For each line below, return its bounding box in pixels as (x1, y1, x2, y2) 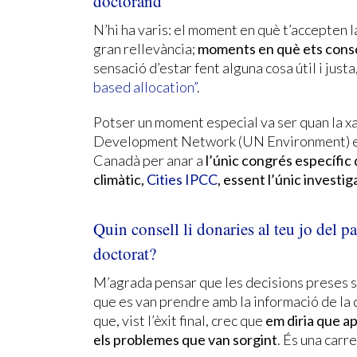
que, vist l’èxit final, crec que (93, 311, 265, 329)
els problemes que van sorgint (93, 330, 277, 348)
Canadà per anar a (93, 151, 203, 169)
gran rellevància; (93, 39, 198, 57)
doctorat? (93, 241, 156, 265)
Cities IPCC (147, 170, 218, 188)
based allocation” (93, 77, 197, 96)
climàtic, (93, 170, 147, 188)
